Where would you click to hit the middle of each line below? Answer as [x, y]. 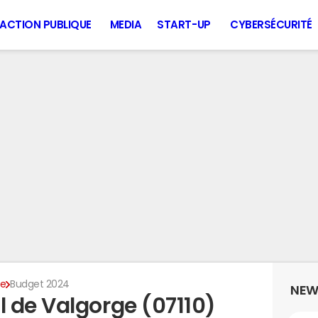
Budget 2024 [40, 284]
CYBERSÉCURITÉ [271, 24]
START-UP [184, 24]
